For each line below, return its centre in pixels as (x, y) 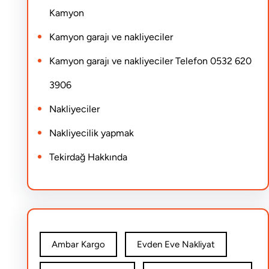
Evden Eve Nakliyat (176, 244)
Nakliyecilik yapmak (91, 133)
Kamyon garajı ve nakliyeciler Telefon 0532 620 (150, 61)
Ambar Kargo (78, 244)
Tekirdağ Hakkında (88, 157)
